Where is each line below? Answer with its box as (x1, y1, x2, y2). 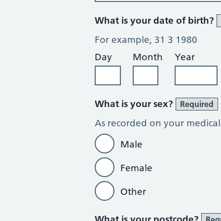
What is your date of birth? (95, 15, 217, 26)
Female (120, 162, 152, 174)
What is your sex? (95, 98, 176, 110)
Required (180, 99, 214, 109)
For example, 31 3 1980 (95, 34, 197, 45)
